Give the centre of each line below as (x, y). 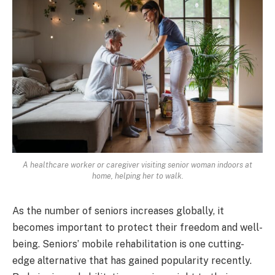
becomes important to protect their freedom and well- (137, 227)
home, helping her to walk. (137, 176)
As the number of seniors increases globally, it (118, 211)
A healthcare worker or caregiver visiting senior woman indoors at (137, 165)
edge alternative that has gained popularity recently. (132, 260)
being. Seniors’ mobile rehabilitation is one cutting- (128, 244)
